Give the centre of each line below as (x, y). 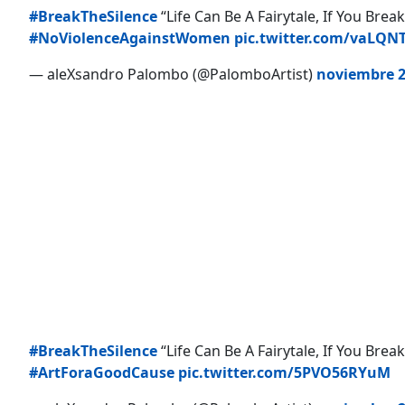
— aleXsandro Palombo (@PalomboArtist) (173, 74)
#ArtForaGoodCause (102, 372)
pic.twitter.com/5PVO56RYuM (284, 372)
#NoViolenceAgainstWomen (130, 38)
